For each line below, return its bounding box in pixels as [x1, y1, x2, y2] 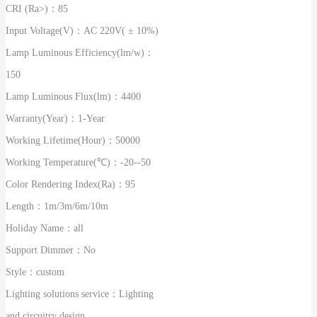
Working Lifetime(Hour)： [6, 134, 115, 146]
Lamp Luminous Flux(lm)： [6, 91, 121, 102]
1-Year [78, 113, 105, 124]
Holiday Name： [6, 222, 74, 234]
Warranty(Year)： [6, 113, 78, 124]
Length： [6, 200, 44, 212]
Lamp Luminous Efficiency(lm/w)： [6, 47, 154, 58]
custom [36, 266, 64, 277]
